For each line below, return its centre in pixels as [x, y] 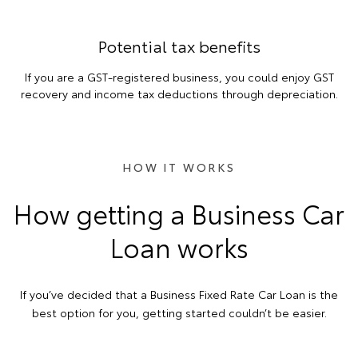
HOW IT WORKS [179, 167]
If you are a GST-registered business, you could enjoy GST [179, 76]
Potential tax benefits [179, 45]
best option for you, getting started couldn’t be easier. [179, 312]
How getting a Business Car [179, 213]
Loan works [179, 246]
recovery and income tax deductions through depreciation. [179, 93]
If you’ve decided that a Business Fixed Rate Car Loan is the [179, 294]
